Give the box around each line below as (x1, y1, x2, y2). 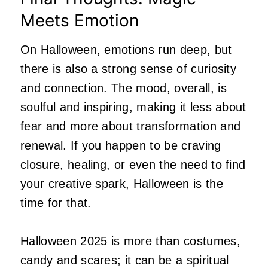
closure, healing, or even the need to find (20, 158, 246, 172)
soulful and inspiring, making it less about (20, 100, 246, 114)
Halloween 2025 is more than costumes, (20, 234, 240, 248)
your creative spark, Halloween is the (20, 177, 223, 191)
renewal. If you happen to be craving (20, 139, 221, 153)
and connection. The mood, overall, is (20, 81, 227, 95)
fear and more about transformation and (20, 120, 241, 133)
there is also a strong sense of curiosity (20, 62, 237, 76)
